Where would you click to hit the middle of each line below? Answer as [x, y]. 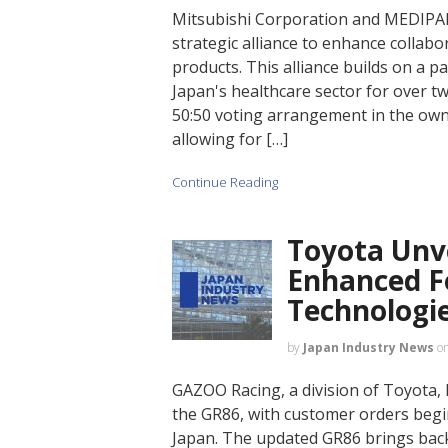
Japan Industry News [368, 347]
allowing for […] [230, 139]
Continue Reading [225, 182]
